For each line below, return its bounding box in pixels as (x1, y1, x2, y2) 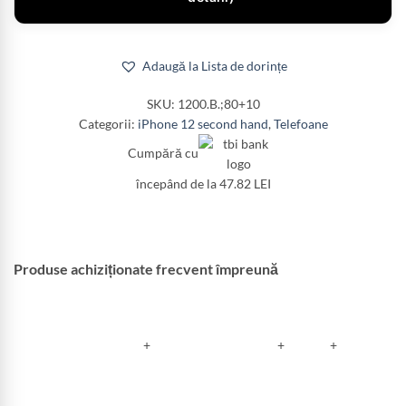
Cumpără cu (127, 144, 198, 160)
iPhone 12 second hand (137, 116, 268, 131)
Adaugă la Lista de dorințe (141, 58, 287, 73)
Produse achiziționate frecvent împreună (14, 260, 278, 277)
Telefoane (273, 116, 328, 131)
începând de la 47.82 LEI (135, 176, 271, 191)
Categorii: (78, 116, 138, 131)
